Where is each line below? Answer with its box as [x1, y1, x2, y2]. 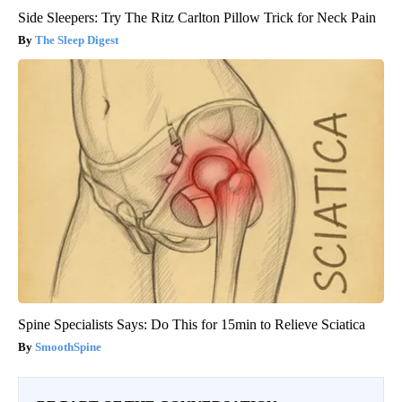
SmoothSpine [35, 340, 101, 354]
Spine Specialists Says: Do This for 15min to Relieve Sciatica [18, 317, 365, 333]
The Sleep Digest [35, 33, 118, 48]
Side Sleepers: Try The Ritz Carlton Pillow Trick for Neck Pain [18, 10, 376, 26]
